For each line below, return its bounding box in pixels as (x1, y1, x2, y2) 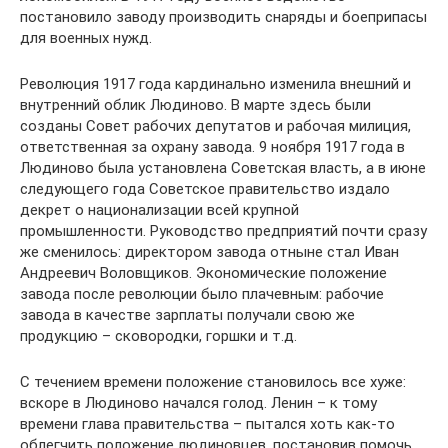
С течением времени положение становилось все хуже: (20, 373, 406, 391)
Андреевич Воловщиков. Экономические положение (20, 264, 387, 282)
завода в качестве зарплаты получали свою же (20, 306, 355, 324)
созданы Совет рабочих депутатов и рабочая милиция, (20, 117, 411, 135)
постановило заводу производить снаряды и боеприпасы (20, 8, 427, 26)
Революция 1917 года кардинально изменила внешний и (20, 75, 411, 93)
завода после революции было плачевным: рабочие (20, 285, 384, 303)
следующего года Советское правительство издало (20, 180, 390, 198)
